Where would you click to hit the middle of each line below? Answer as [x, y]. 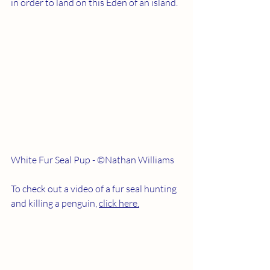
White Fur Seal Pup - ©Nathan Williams [93, 159]
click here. [119, 203]
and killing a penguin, [55, 203]
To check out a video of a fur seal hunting [95, 188]
